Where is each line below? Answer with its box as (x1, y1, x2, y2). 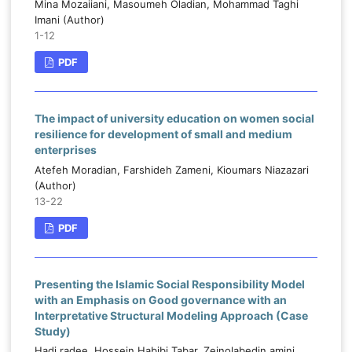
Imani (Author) (34, 13, 104, 26)
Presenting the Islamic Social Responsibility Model (34, 277, 305, 291)
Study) (34, 324, 71, 338)
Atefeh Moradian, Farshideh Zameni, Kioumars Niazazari (34, 163, 309, 176)
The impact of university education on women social (34, 111, 314, 125)
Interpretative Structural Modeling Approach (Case (34, 308, 308, 322)
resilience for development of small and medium (34, 126, 292, 141)
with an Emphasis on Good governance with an (34, 292, 287, 306)
